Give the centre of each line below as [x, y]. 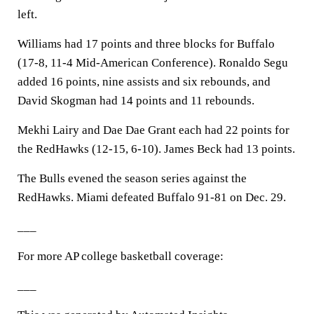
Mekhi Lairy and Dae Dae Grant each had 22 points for [153, 130]
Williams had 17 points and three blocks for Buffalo [146, 44]
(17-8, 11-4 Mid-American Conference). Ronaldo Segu [153, 63]
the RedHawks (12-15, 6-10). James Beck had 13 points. [156, 149]
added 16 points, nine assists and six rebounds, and [144, 82]
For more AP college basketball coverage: [121, 256]
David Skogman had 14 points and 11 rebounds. [136, 101]
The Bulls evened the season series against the [132, 178]
